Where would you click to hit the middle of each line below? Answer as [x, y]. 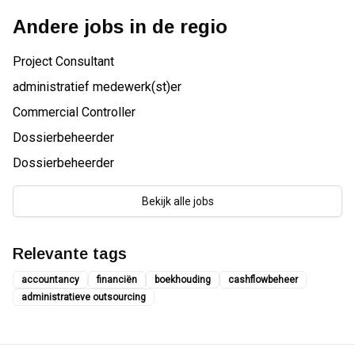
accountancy [50, 280]
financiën [117, 280]
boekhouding [183, 280]
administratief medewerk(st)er [97, 87]
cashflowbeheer [263, 280]
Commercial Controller [74, 112]
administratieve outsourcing [84, 297]
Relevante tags [70, 254]
